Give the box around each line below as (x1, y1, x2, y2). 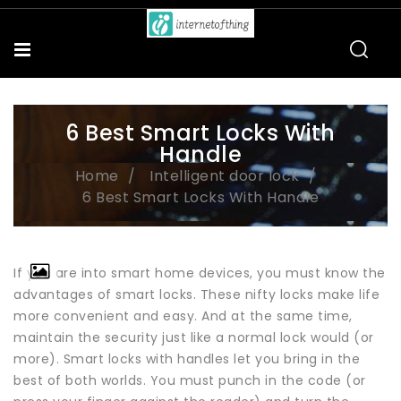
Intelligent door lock (149, 165, 300, 186)
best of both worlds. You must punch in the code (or (13, 371, 366, 389)
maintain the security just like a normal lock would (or (13, 328, 374, 346)
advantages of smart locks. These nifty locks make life (13, 285, 380, 303)
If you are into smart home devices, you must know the (13, 263, 386, 282)
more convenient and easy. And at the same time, (13, 306, 353, 325)
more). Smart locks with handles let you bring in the (13, 349, 360, 368)
